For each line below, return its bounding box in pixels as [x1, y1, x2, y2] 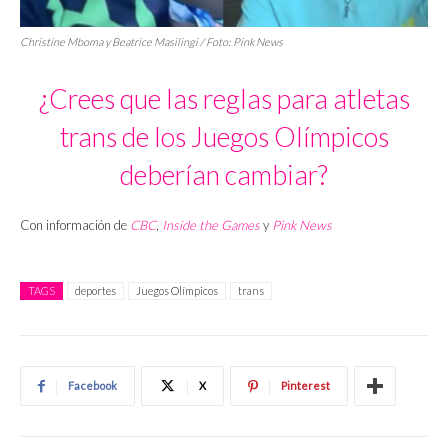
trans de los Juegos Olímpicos [59, 120, 389, 154]
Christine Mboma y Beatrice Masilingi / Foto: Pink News [20, 35, 283, 49]
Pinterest [281, 379, 330, 393]
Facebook [68, 379, 117, 393]
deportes [75, 284, 116, 298]
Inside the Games [162, 217, 263, 234]
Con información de [20, 217, 130, 234]
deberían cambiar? [120, 158, 328, 192]
